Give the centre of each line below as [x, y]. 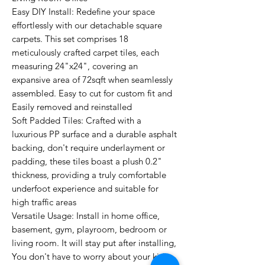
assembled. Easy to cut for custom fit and [92, 93]
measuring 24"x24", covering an [75, 66]
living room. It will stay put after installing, [94, 243]
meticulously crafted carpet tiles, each [85, 52]
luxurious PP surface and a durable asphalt [94, 134]
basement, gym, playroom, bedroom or [89, 229]
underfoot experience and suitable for [85, 188]
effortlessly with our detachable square [87, 25]
